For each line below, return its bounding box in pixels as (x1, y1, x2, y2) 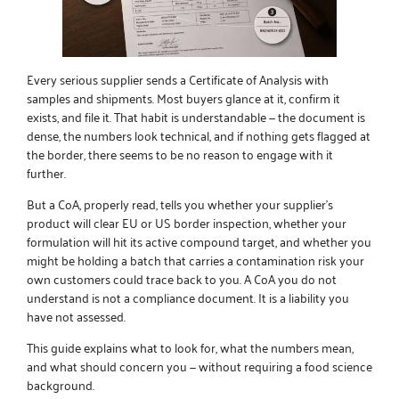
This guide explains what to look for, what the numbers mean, (27, 336, 354, 359)
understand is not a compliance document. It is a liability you (27, 286, 349, 309)
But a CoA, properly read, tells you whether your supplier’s (27, 192, 333, 216)
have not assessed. (27, 305, 126, 328)
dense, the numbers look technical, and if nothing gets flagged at (27, 123, 370, 146)
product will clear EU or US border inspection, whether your (27, 211, 346, 234)
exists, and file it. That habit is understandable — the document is (27, 104, 365, 127)
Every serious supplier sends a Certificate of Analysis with (27, 67, 329, 90)
